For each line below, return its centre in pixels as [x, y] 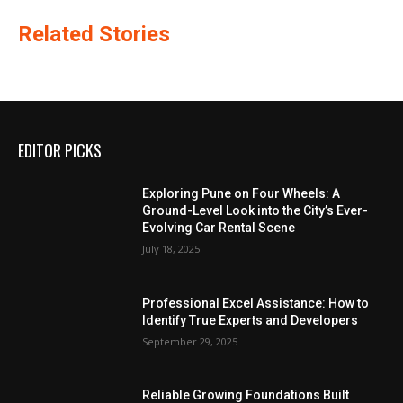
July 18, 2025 [171, 249]
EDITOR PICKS [60, 150]
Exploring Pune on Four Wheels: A [242, 194]
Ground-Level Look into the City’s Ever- [255, 211]
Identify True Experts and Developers [251, 320]
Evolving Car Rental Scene [219, 228]
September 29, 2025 [190, 341]
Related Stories [94, 34]
